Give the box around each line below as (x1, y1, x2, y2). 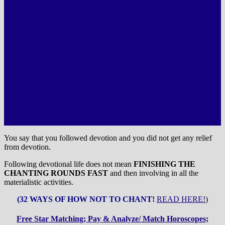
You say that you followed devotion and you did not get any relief (4, 133, 212, 142)
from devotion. (4, 142, 51, 151)
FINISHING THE (134, 159, 195, 168)
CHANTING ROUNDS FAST (4, 168, 108, 177)
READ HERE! (157, 194, 205, 203)
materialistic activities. (4, 177, 73, 186)
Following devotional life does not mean (4, 159, 134, 168)
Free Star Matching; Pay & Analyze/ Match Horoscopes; (17, 214, 208, 223)
